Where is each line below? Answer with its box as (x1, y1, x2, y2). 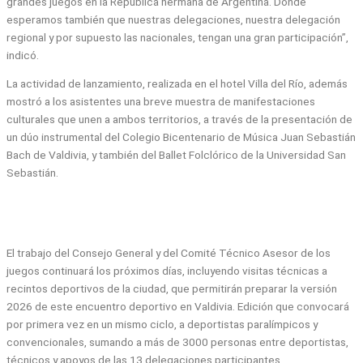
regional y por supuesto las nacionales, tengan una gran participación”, (6, 30, 348, 44)
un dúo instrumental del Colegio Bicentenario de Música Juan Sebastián (6, 130, 356, 144)
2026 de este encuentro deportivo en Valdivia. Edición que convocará (6, 300, 349, 314)
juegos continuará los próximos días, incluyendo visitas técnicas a (6, 264, 327, 278)
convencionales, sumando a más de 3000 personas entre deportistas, (6, 335, 348, 349)
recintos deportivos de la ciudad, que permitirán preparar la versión (6, 282, 337, 296)
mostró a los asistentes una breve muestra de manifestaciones (6, 95, 315, 109)
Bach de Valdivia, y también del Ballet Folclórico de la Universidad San (6, 148, 346, 162)
